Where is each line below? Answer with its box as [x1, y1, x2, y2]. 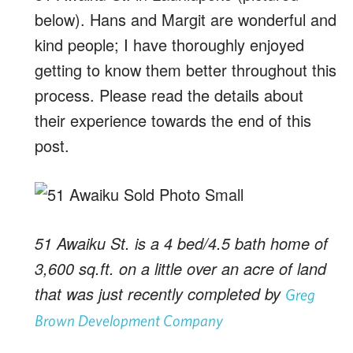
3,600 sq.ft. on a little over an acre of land [35, 257, 326, 280]
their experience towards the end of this [35, 109, 311, 132]
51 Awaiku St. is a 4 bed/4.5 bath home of [35, 232, 328, 255]
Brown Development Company [35, 311, 223, 329]
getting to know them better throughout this [35, 58, 336, 81]
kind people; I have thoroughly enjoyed [35, 33, 304, 56]
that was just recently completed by [35, 282, 285, 305]
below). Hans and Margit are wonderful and [35, 8, 336, 31]
